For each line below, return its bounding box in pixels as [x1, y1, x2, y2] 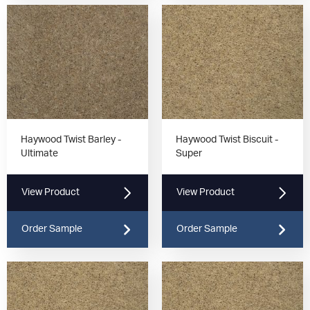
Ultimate [21, 149, 58, 159]
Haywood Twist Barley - [21, 135, 121, 145]
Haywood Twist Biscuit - [176, 135, 278, 145]
